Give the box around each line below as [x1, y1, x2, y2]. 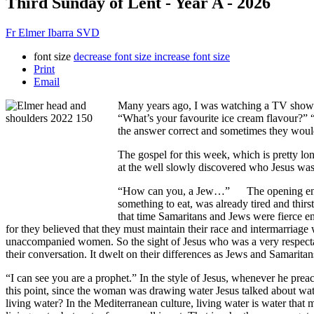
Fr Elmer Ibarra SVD [6, 26, 100, 39]
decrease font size [74, 50, 151, 62]
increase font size [154, 50, 230, 62]
